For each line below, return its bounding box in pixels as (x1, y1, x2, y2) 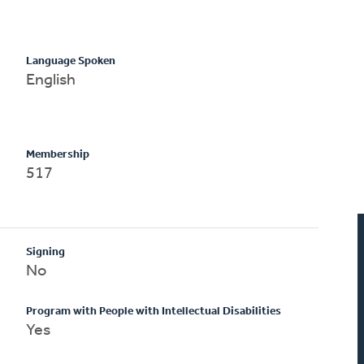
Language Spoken (26, 54, 116, 67)
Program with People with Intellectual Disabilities (26, 305, 282, 318)
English (26, 71, 76, 89)
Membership (26, 148, 90, 161)
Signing (26, 245, 66, 258)
